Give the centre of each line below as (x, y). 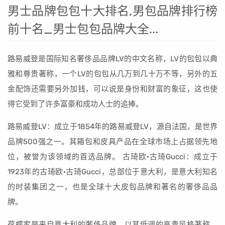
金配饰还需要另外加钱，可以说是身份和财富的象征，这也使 (113, 89)
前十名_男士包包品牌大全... (83, 29)
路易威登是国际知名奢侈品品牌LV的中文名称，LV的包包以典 (113, 59)
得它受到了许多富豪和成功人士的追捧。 (75, 104)
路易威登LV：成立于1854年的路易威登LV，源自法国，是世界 (113, 127)
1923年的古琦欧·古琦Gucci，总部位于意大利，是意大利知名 (113, 172)
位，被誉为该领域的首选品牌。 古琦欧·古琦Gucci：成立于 (113, 157)
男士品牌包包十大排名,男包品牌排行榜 (113, 11)
